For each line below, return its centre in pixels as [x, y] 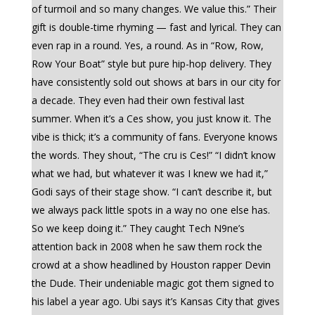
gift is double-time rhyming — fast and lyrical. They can [156, 27]
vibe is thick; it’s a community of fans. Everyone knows [154, 137]
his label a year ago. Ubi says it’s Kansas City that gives [155, 301]
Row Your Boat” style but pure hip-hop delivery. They [151, 64]
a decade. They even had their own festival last [138, 100]
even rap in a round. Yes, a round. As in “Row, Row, [147, 45]
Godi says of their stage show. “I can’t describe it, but [152, 192]
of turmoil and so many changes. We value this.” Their [154, 9]
